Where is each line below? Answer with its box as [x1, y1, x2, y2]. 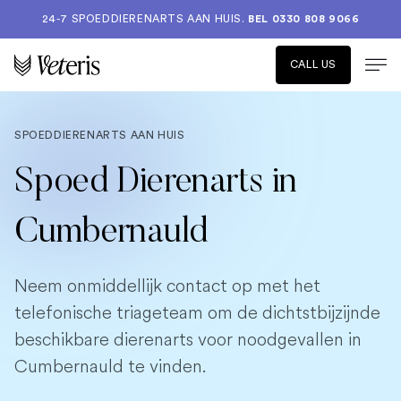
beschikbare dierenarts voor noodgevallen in [14, 327, 362, 353]
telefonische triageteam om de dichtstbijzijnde [14, 300, 380, 326]
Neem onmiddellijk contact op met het [14, 273, 320, 299]
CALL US [289, 59, 337, 70]
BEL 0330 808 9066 [248, 13, 360, 24]
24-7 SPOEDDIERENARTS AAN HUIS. [41, 13, 249, 24]
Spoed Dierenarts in [14, 166, 297, 201]
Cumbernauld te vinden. [14, 354, 206, 380]
